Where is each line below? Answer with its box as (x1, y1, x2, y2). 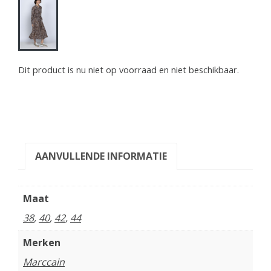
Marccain (23, 255, 65, 269)
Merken (23, 235, 60, 249)
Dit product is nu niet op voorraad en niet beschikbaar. (18, 63, 239, 76)
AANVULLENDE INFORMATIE (35, 149, 167, 163)
